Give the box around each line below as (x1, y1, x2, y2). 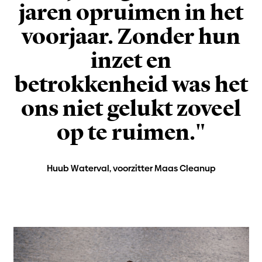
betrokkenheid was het (14, 71, 248, 98)
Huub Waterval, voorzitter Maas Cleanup (46, 162, 216, 175)
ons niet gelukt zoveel (21, 95, 241, 122)
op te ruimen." (56, 119, 206, 146)
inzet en (91, 47, 171, 74)
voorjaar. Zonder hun (22, 23, 240, 50)
